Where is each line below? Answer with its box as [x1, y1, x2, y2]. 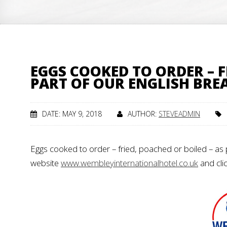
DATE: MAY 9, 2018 [42, 109, 102, 119]
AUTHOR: [128, 109, 159, 119]
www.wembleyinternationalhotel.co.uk [61, 157, 198, 169]
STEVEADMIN [159, 109, 200, 119]
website [30, 157, 61, 169]
